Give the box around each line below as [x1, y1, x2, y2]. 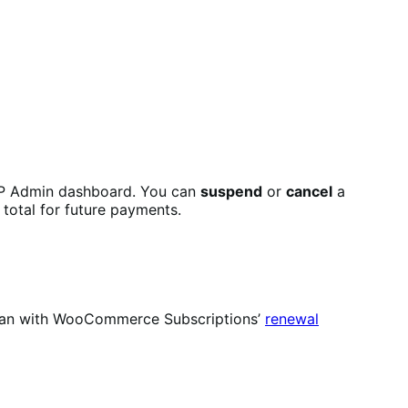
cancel [286, 181, 332, 200]
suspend [200, 181, 262, 200]
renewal [265, 310, 319, 329]
